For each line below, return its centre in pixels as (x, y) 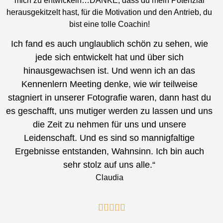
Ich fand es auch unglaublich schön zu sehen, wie (109, 44)
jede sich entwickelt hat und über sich (109, 57)
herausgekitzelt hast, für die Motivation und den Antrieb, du (110, 12)
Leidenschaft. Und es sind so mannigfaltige (110, 138)
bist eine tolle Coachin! (109, 24)
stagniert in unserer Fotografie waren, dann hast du (109, 98)
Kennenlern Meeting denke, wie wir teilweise (109, 84)
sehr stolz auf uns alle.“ (110, 165)
